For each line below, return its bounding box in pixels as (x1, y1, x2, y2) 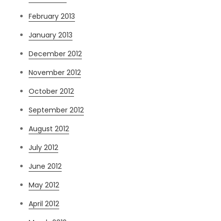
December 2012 (29, 49, 82, 59)
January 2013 (29, 30, 73, 40)
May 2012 (29, 180, 60, 190)
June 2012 (29, 161, 62, 172)
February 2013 (29, 11, 75, 22)
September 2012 (29, 105, 84, 115)
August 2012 (29, 124, 70, 134)
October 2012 (29, 86, 74, 97)
